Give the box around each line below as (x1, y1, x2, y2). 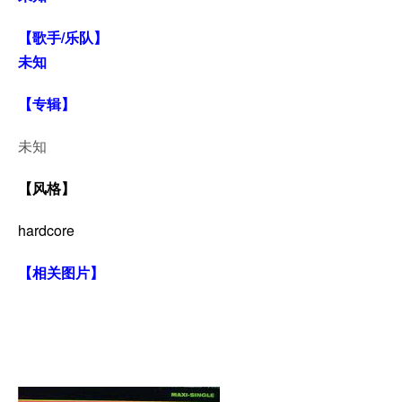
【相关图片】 (18, 262, 104, 283)
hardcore (18, 220, 74, 240)
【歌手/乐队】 (18, 27, 108, 48)
